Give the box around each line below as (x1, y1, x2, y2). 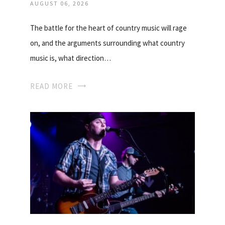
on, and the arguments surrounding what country (30, 38, 185, 48)
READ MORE (30, 81, 73, 91)
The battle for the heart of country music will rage (30, 23, 187, 33)
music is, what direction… (30, 53, 111, 63)
